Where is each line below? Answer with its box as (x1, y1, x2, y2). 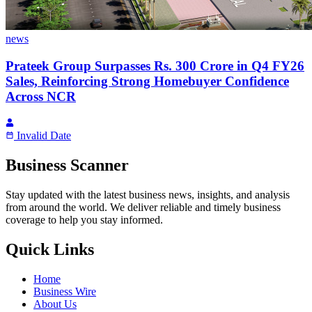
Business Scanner (6, 156, 129, 175)
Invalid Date (17, 130, 71, 142)
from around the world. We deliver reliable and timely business (6, 201, 281, 214)
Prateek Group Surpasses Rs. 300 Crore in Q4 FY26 (6, 58, 304, 73)
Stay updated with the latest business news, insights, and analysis (6, 189, 290, 201)
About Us (33, 298, 77, 311)
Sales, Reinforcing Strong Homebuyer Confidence (6, 73, 289, 88)
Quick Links (6, 240, 94, 259)
